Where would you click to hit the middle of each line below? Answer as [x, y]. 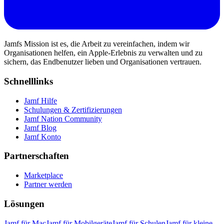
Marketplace [43, 175]
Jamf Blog [40, 127]
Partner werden [48, 184]
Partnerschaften [36, 156]
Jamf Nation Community [63, 118]
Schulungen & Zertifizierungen [73, 109]
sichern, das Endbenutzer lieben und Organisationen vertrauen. [103, 62]
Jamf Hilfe [40, 100]
